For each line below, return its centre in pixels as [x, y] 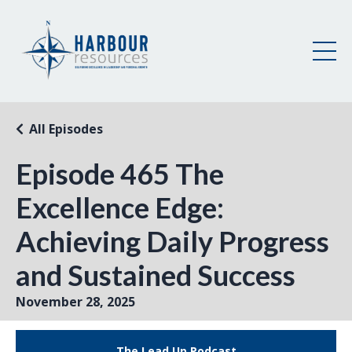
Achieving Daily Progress [172, 241]
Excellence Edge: [120, 207]
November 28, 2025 [75, 301]
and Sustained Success [156, 275]
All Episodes [66, 128]
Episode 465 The [120, 173]
